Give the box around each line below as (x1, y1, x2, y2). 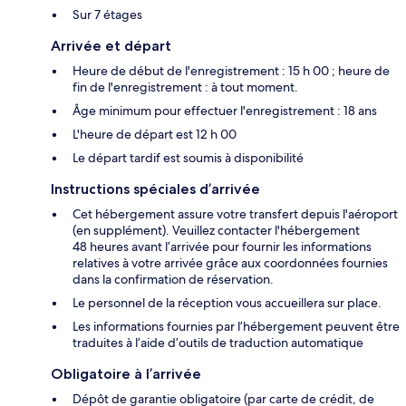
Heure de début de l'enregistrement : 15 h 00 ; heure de (72, 62, 390, 79)
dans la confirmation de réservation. (72, 270, 274, 287)
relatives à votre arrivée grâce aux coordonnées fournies (72, 254, 388, 271)
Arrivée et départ (51, 36, 171, 54)
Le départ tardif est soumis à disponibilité (72, 149, 304, 166)
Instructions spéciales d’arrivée (51, 179, 260, 198)
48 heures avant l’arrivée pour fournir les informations (72, 237, 372, 255)
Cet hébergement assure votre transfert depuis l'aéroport (72, 205, 398, 222)
